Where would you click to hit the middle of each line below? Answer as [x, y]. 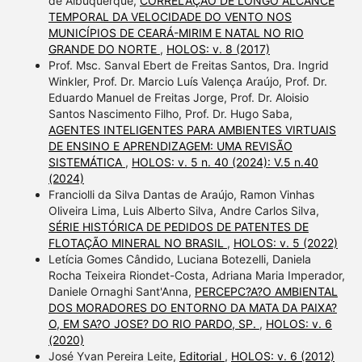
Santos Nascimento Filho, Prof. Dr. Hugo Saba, [170, 113]
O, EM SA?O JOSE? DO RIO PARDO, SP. [154, 323]
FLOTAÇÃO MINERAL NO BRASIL [137, 242]
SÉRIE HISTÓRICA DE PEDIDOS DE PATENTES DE [178, 226]
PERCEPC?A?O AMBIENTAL [266, 291]
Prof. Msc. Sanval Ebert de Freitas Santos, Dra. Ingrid [188, 65]
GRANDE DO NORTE [104, 48]
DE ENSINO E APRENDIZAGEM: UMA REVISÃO [170, 145]
